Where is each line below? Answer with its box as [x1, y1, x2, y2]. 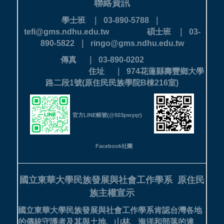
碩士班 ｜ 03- [146, 27, 200, 36]
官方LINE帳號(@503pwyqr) [72, 111, 142, 118]
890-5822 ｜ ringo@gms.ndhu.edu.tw [40, 38, 184, 47]
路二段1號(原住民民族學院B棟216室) [45, 78, 178, 87]
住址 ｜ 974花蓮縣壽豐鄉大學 [88, 66, 204, 75]
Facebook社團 [95, 142, 132, 149]
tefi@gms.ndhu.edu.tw [23, 27, 147, 36]
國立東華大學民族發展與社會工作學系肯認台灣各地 [18, 205, 202, 214]
